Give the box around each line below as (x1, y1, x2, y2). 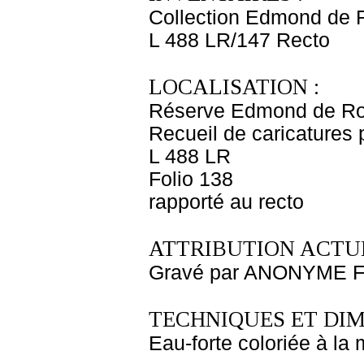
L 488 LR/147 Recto (149, 29, 330, 51)
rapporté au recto (149, 191, 304, 213)
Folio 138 (149, 168, 233, 190)
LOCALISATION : (149, 75, 319, 99)
